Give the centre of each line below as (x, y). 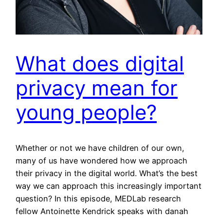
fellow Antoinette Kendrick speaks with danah (102, 211)
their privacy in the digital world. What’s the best (107, 173)
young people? (86, 112)
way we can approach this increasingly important (109, 186)
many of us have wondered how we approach (101, 161)
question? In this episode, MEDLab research (98, 199)
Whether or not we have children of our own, (100, 148)
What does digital (100, 64)
